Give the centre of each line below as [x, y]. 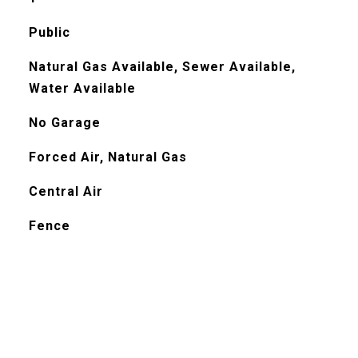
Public [49, 32]
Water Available [82, 88]
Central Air [66, 191]
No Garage [64, 123]
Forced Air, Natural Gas [107, 157]
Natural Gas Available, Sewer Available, [162, 67]
